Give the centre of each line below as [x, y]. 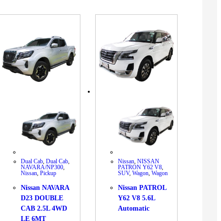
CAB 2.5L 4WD [44, 209]
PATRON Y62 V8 [140, 167]
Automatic [134, 209]
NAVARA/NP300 [42, 167]
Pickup [48, 173]
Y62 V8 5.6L [137, 198]
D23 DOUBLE [42, 198]
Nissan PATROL [142, 188]
